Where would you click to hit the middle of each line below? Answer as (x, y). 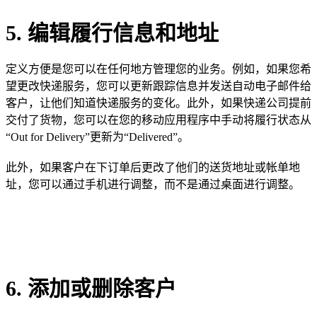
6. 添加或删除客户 (94, 289)
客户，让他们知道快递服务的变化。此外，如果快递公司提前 (158, 103)
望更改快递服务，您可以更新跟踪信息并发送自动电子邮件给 (158, 86)
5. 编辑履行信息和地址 (115, 33)
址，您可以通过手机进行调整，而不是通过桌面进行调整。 (153, 185)
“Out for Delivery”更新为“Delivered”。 (97, 137)
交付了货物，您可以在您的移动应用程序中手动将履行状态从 (158, 120)
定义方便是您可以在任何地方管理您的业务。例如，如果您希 (158, 69)
